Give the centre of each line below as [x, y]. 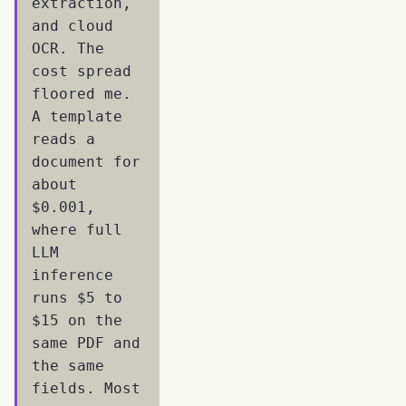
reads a [63, 139]
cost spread [82, 71]
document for [86, 161]
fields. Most [86, 388]
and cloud [72, 25]
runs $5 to [77, 297]
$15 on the [77, 320]
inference [72, 275]
